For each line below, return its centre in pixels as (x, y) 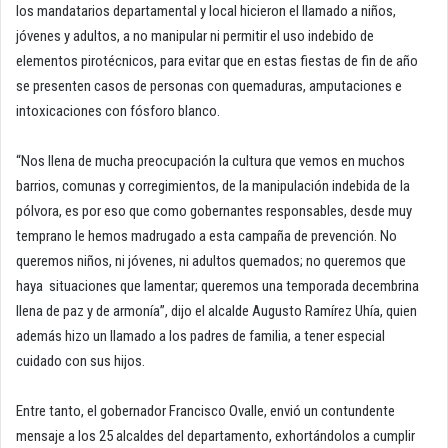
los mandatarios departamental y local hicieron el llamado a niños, (206, 11)
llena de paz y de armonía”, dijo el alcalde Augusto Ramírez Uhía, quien (216, 311)
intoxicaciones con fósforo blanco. (118, 111)
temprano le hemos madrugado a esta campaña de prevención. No (206, 236)
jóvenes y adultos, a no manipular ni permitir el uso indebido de (195, 36)
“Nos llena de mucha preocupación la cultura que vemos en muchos (210, 161)
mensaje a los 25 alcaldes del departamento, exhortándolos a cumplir (215, 436)
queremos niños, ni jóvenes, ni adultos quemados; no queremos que (211, 261)
